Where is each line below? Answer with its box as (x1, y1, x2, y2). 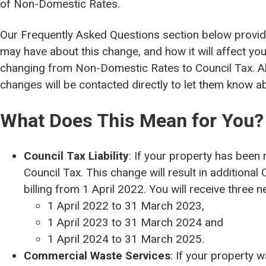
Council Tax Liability (24, 149, 129, 163)
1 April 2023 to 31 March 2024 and (47, 216, 223, 229)
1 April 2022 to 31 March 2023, (47, 199, 204, 213)
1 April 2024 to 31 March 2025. (47, 232, 204, 246)
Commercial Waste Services (24, 249, 170, 262)
